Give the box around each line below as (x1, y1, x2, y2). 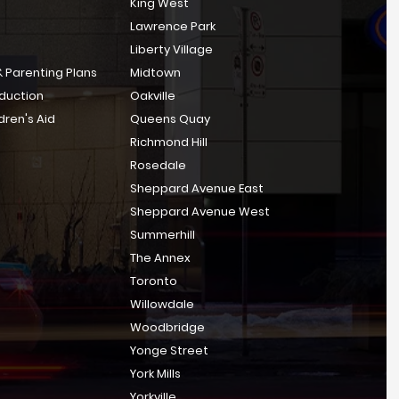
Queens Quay (129, 110, 210, 127)
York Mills (129, 365, 181, 382)
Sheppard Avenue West (129, 203, 270, 220)
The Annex (129, 249, 191, 266)
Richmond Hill (129, 134, 208, 151)
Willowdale (129, 296, 194, 313)
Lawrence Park (129, 18, 216, 35)
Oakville (129, 87, 175, 104)
